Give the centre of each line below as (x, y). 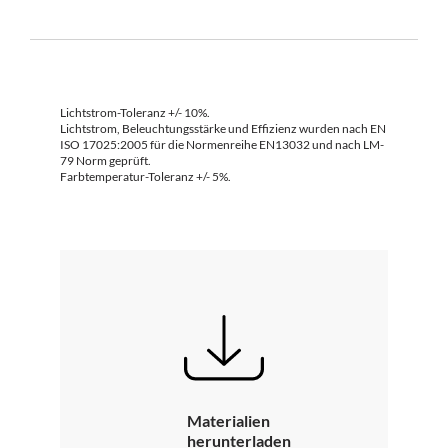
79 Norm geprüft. (105, 160)
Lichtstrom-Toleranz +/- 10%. (135, 112)
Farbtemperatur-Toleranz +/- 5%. (145, 176)
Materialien (228, 420)
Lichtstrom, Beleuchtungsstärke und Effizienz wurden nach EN (223, 128)
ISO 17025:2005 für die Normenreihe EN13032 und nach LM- (222, 144)
